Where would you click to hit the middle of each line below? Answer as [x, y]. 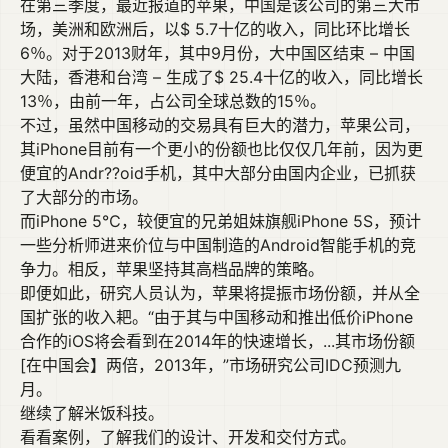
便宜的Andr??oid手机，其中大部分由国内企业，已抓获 [218, 173]
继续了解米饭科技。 [92, 413]
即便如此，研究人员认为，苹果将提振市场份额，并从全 [220, 293]
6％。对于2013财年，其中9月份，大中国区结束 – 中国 [217, 53]
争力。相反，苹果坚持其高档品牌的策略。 [172, 269]
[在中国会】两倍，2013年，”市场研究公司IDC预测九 [210, 365]
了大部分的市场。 [84, 197]
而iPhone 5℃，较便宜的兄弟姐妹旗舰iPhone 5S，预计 [220, 221]
